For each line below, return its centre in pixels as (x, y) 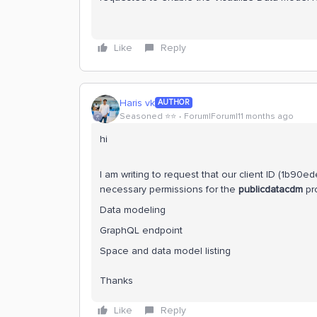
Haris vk (137, 103)
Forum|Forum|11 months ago (239, 116)
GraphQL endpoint (141, 230)
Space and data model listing (165, 251)
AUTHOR (174, 102)
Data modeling (133, 210)
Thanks (116, 281)
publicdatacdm (271, 189)
